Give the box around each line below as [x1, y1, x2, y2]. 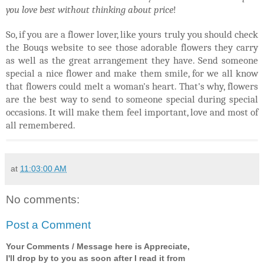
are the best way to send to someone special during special [6, 93, 258, 105]
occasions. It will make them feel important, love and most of [6, 105, 258, 118]
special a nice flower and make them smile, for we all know [6, 67, 258, 79]
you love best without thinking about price [6, 3, 173, 15]
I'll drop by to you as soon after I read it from [6, 253, 185, 263]
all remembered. [6, 118, 78, 131]
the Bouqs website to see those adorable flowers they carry [6, 41, 258, 53]
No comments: [6, 193, 80, 206]
